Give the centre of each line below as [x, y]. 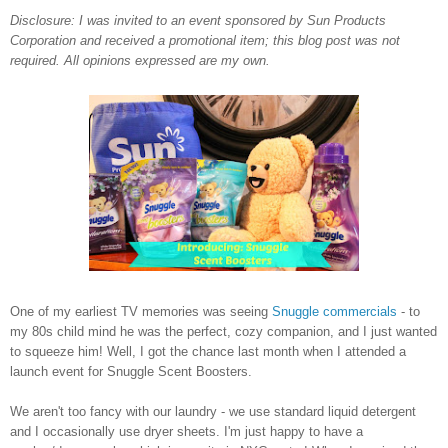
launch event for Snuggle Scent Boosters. [133, 371]
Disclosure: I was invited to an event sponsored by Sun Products [198, 20]
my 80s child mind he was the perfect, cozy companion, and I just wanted [223, 331]
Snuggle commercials [334, 311]
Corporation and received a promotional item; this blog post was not [205, 40]
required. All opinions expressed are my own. [140, 60]
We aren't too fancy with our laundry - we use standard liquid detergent [213, 411]
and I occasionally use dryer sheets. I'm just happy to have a [186, 431]
